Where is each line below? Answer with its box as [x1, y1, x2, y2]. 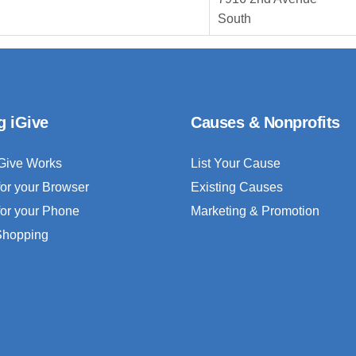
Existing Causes [191, 180, 283, 195]
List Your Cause [191, 157, 281, 171]
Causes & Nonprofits [191, 114, 340, 132]
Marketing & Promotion [191, 204, 319, 219]
